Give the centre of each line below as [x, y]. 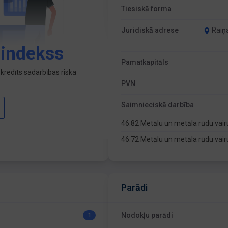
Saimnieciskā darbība [158, 105]
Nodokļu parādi [147, 215]
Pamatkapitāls [145, 62]
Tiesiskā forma [147, 9]
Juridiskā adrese [150, 30]
